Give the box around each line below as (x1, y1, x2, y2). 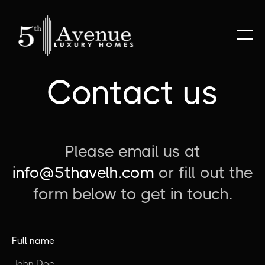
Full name (12, 235, 55, 246)
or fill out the (154, 163, 253, 182)
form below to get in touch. (33, 185, 232, 203)
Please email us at (64, 142, 201, 160)
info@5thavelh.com (12, 163, 154, 182)
